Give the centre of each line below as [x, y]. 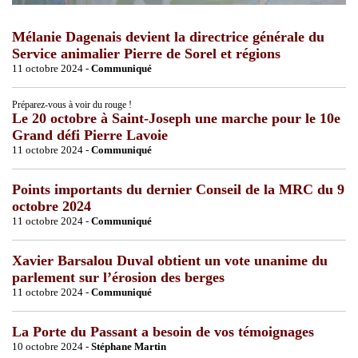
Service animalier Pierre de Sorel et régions [146, 53]
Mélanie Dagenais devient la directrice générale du [168, 36]
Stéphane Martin [129, 346]
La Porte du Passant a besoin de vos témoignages [163, 331]
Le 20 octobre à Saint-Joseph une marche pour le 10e [176, 118]
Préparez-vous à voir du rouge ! [72, 104]
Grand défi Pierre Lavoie [90, 135]
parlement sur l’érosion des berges [118, 277]
